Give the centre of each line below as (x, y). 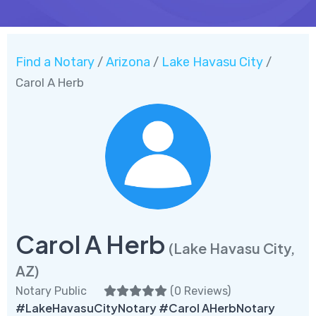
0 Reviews (201, 291)
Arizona (128, 62)
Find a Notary (55, 62)
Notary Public (51, 291)
